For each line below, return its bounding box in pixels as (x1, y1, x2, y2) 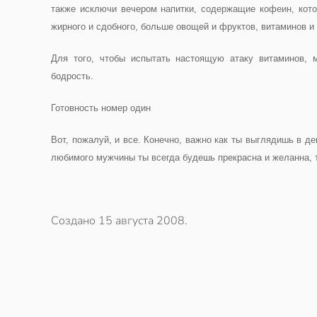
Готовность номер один (51, 103, 151, 113)
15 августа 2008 (98, 213, 185, 229)
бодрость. (51, 71, 93, 81)
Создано (51, 213, 98, 229)
